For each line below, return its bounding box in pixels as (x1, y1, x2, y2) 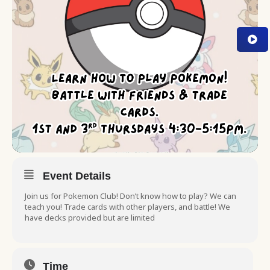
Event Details (43, 170, 111, 182)
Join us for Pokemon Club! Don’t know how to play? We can (25, 190, 236, 201)
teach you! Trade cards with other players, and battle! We (25, 201, 230, 212)
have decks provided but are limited (25, 212, 155, 223)
